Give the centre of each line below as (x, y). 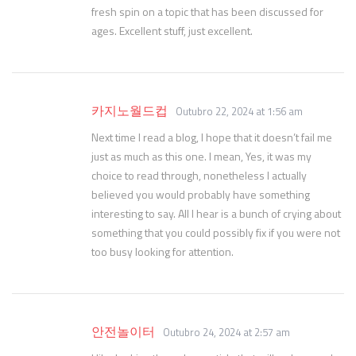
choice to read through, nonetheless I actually (199, 175)
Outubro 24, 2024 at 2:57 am (226, 332)
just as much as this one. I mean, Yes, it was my (201, 156)
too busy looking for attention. (163, 252)
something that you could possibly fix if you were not (216, 232)
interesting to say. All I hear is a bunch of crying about (216, 213)
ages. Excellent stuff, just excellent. (172, 31)
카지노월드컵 (130, 110)
